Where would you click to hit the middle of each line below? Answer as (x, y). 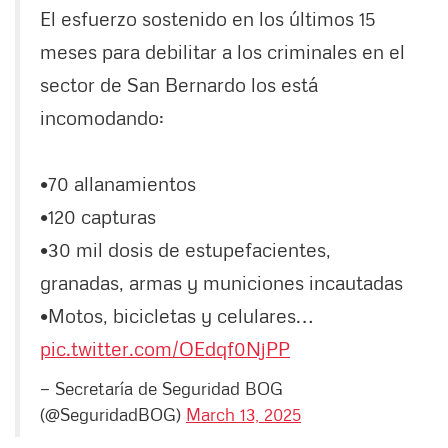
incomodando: (102, 117)
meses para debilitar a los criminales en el (222, 51)
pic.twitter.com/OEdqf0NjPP (165, 348)
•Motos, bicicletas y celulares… (176, 315)
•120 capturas (98, 216)
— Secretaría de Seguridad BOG (161, 388)
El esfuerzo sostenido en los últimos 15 (208, 18)
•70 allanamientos (118, 183)
